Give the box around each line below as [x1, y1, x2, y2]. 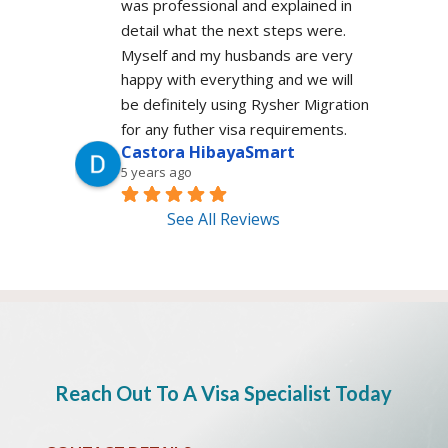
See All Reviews [167, 207, 281, 230]
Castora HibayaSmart [120, 140, 295, 163]
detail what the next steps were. [120, 19, 346, 40]
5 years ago [120, 162, 192, 181]
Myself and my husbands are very [120, 44, 353, 65]
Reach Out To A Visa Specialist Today [55, 380, 393, 405]
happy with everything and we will [120, 69, 353, 90]
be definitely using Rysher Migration [120, 94, 369, 115]
